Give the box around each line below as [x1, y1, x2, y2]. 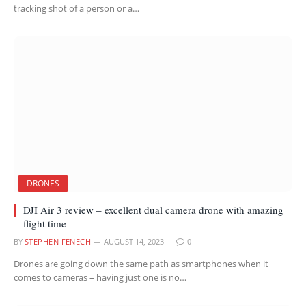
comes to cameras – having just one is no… [14, 271, 186, 283]
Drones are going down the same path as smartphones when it [14, 258, 268, 270]
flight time [23, 217, 66, 230]
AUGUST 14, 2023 [104, 236, 165, 247]
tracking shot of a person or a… [14, 1, 139, 14]
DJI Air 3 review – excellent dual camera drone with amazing [23, 203, 283, 217]
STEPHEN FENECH [25, 236, 92, 247]
